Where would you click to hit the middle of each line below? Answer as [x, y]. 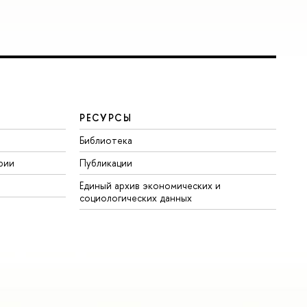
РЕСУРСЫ [106, 118]
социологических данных [136, 198]
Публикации [106, 163]
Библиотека [106, 140]
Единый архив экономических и [150, 186]
